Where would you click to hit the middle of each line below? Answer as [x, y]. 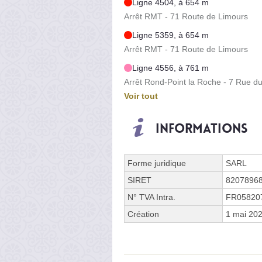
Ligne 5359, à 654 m [170, 35]
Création [143, 214]
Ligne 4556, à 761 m [170, 68]
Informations [201, 128]
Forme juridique [157, 163]
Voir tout [141, 96]
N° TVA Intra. [151, 197]
